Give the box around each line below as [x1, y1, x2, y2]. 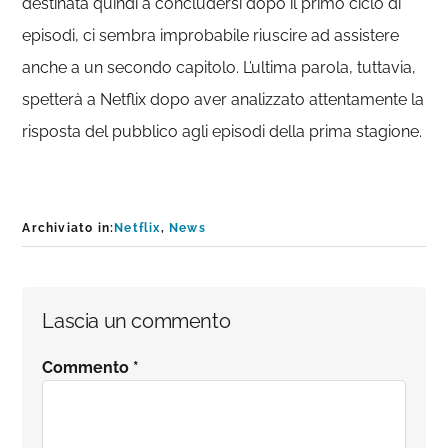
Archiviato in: [22, 221, 115, 235]
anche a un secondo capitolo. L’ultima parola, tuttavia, [22, 58, 417, 77]
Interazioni [22, 290, 169, 327]
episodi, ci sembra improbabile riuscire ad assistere [22, 26, 400, 45]
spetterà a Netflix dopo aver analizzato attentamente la [22, 90, 425, 109]
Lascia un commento [42, 309, 231, 333]
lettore [22, 378, 116, 415]
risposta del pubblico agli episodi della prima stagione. [22, 122, 423, 141]
